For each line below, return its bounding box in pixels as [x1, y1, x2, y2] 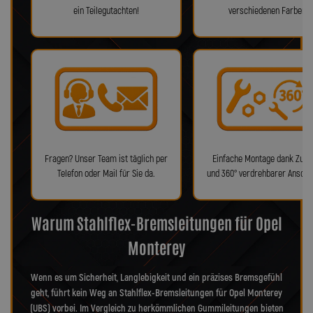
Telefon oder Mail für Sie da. [57, 167, 155, 180]
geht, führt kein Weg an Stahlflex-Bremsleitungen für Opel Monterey [31, 287, 282, 300]
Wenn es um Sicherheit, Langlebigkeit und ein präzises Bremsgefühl [31, 272, 282, 284]
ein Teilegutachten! [73, 4, 139, 17]
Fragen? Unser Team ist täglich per [45, 152, 168, 165]
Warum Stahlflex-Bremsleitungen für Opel [31, 212, 282, 233]
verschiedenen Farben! [228, 4, 308, 17]
